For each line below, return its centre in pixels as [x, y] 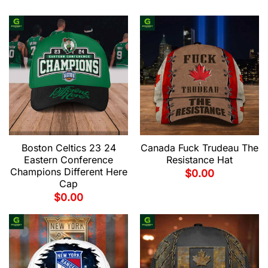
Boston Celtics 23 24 [68, 147]
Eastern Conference [68, 159]
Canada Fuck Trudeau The [200, 147]
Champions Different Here [68, 171]
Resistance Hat [200, 159]
